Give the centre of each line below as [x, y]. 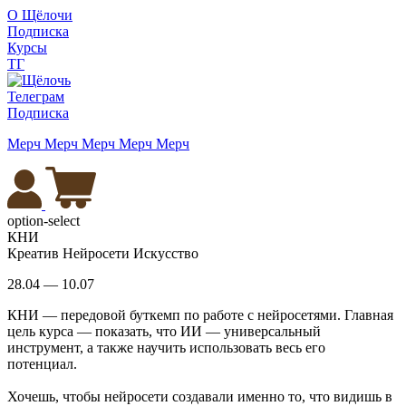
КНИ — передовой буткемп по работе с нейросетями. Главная [200, 315]
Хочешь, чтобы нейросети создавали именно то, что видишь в [200, 396]
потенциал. [46, 364]
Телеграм [36, 97]
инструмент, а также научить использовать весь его [166, 348]
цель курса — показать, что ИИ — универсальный [164, 331]
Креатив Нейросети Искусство [103, 253]
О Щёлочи [40, 15]
